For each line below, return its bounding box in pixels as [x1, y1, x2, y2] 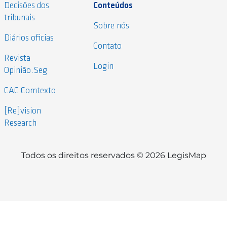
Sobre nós [93, 21, 130, 30]
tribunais [4, 13, 35, 22]
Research [4, 119, 36, 128]
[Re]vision [4, 106, 41, 116]
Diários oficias [4, 33, 54, 43]
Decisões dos [4, 1, 49, 10]
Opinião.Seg [4, 66, 47, 75]
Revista [4, 54, 30, 63]
